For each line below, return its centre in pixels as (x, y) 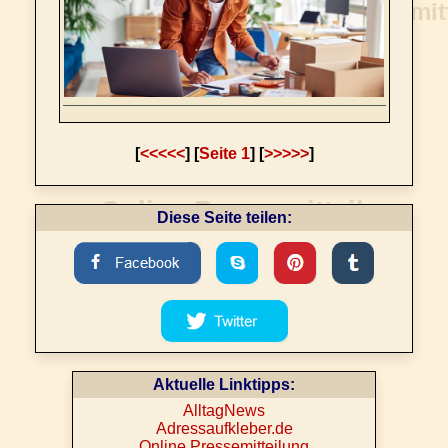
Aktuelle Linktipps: (224, 384)
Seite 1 (224, 153)
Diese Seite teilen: (224, 217)
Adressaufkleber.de (224, 428)
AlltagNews (224, 410)
